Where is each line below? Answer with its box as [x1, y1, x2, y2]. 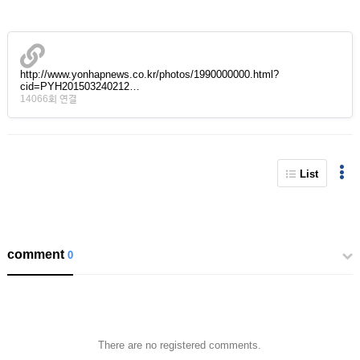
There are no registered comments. [98, 339, 262, 351]
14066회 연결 [19, 93, 77, 104]
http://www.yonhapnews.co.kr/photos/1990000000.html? [19, 68, 279, 80]
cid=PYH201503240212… [19, 80, 140, 92]
